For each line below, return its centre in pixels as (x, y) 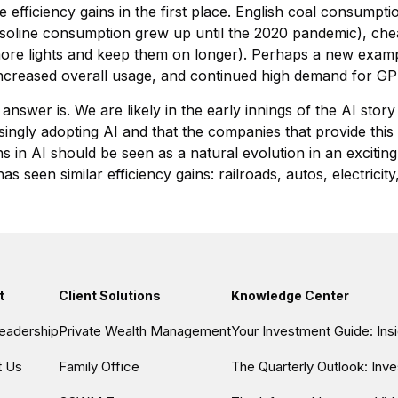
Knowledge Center (290, 295)
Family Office (99, 366)
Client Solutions (110, 295)
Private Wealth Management (145, 331)
